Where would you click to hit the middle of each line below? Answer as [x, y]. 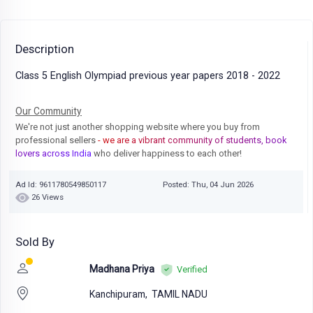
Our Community [49, 111]
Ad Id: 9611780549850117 [61, 184]
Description [45, 49]
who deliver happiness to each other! [167, 153]
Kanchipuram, [119, 294]
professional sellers [57, 140]
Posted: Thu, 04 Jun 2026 [208, 184]
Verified [192, 269]
